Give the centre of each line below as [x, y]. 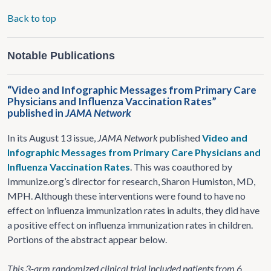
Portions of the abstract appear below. [87, 239]
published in [36, 113]
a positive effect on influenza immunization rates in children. [130, 225]
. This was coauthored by [181, 167]
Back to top [32, 18]
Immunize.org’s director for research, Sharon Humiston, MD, [131, 181]
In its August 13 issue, [52, 138]
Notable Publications [61, 56]
